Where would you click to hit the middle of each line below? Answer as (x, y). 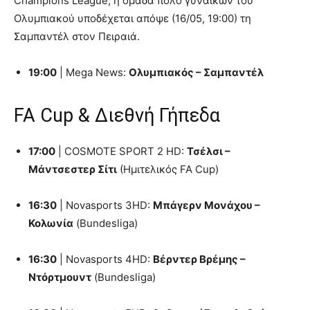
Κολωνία (51, 223)
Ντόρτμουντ (60, 277)
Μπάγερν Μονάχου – (207, 205)
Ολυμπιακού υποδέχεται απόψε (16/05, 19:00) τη (133, 18)
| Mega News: (93, 72)
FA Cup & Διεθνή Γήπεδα (117, 115)
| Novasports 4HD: (105, 259)
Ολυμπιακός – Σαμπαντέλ (196, 72)
